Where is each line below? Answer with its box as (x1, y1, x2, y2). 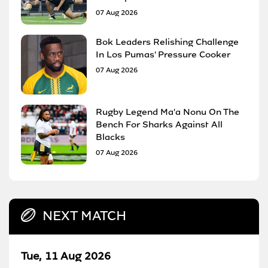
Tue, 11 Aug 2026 (21, 248, 111, 263)
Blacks (96, 130, 125, 143)
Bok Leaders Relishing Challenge (96, 35, 239, 48)
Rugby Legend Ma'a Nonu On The (96, 105, 239, 118)
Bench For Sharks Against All (96, 118, 223, 130)
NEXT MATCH (42, 207, 126, 224)
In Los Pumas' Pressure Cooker (96, 48, 230, 60)
